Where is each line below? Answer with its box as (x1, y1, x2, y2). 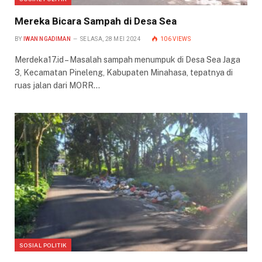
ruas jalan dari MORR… (15, 80, 100, 90)
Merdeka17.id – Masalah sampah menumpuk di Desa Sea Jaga (15, 54, 240, 64)
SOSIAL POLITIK (19, 241, 67, 249)
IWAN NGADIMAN (23, 35, 71, 42)
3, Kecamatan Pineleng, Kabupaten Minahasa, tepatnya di (15, 67, 233, 77)
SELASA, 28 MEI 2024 (80, 35, 141, 42)
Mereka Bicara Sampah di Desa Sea (15, 15, 177, 27)
